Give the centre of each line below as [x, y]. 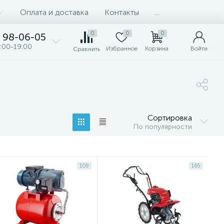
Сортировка [170, 118]
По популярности [163, 127]
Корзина [156, 48]
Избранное [121, 48]
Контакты [122, 12]
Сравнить [86, 49]
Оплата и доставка [54, 12]
